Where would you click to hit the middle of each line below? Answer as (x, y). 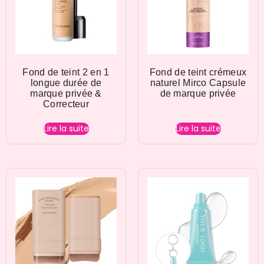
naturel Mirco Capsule (198, 83)
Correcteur (66, 104)
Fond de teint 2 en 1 (66, 72)
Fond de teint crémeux (198, 72)
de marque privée (198, 94)
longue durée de (66, 83)
